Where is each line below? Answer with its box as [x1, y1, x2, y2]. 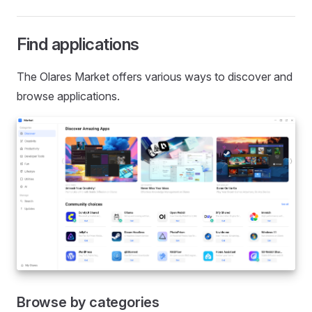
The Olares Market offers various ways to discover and [17, 70, 292, 84]
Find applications [17, 34, 139, 54]
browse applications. [17, 89, 120, 103]
